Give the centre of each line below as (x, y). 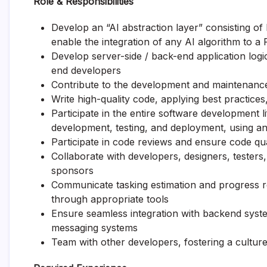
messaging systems (94, 228)
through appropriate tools (110, 199)
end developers (86, 70)
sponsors (72, 170)
